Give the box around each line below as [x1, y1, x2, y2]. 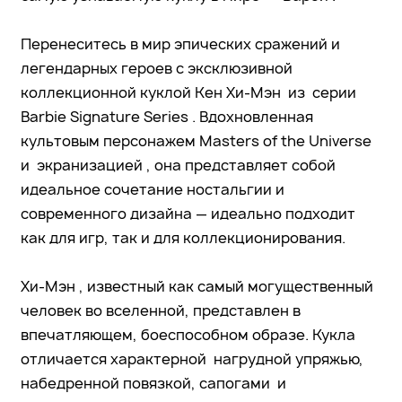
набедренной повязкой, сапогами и [21, 372, 290, 393]
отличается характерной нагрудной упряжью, [21, 348, 363, 369]
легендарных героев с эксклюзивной [21, 57, 296, 78]
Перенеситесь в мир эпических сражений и [21, 33, 340, 54]
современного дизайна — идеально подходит [21, 203, 355, 223]
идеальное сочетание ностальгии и [21, 179, 284, 199]
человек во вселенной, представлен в [21, 300, 301, 320]
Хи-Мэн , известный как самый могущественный [21, 275, 373, 296]
